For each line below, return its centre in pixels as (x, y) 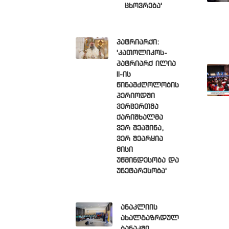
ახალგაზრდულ (150, 218)
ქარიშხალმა (140, 118)
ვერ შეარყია (140, 139)
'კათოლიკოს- (142, 53)
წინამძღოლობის (147, 85)
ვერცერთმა (137, 107)
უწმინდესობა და (147, 161)
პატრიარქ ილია (146, 64)
